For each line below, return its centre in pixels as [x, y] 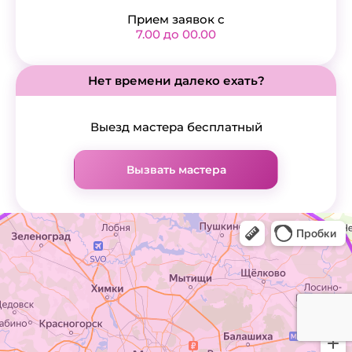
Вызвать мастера [176, 169]
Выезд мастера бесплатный [176, 126]
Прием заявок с [176, 19]
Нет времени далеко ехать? [176, 80]
